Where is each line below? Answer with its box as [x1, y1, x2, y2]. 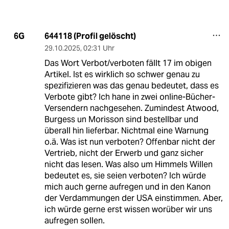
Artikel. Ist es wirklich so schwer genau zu [44, 68, 200, 80]
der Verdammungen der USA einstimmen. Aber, [44, 192, 223, 203]
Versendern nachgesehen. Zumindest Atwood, [44, 102, 219, 113]
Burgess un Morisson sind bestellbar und [44, 113, 198, 125]
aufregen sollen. [44, 215, 105, 226]
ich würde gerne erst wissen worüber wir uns [44, 203, 212, 215]
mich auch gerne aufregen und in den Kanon [44, 181, 211, 192]
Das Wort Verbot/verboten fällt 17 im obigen [44, 57, 212, 68]
